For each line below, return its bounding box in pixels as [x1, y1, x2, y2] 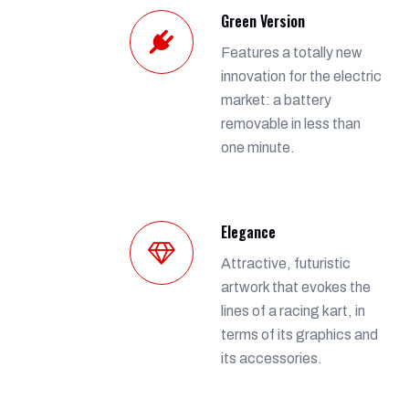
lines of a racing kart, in [221, 302, 365, 319]
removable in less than [221, 115, 361, 131]
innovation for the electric [221, 68, 382, 84]
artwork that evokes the [221, 278, 371, 295]
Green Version [221, 9, 305, 32]
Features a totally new [221, 44, 362, 60]
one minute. [221, 139, 295, 155]
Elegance [221, 220, 276, 243]
